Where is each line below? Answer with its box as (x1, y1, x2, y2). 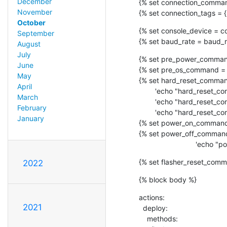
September (17, 29, 54, 38)
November (17, 8, 52, 17)
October (17, 18, 46, 27)
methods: (139, 214, 147, 223)
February (17, 103, 47, 112)
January (17, 114, 44, 123)
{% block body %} (139, 175, 197, 184)
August (17, 40, 41, 49)
